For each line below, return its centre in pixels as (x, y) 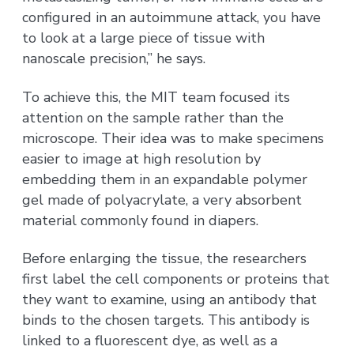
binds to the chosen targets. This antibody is (166, 320)
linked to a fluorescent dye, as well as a (150, 341)
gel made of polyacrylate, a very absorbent (162, 200)
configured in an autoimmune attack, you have (172, 18)
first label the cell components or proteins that (176, 279)
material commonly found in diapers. (141, 220)
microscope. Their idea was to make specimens (173, 138)
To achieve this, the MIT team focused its (156, 97)
